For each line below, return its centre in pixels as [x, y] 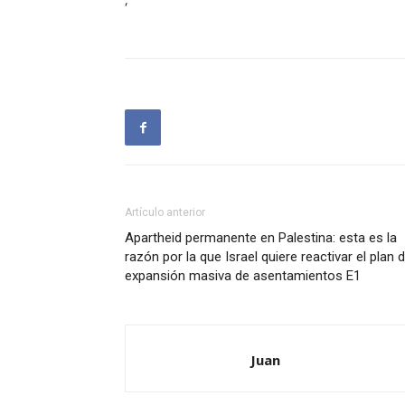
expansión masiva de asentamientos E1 [243, 276]
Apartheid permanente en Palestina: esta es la [261, 238]
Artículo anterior [165, 212]
